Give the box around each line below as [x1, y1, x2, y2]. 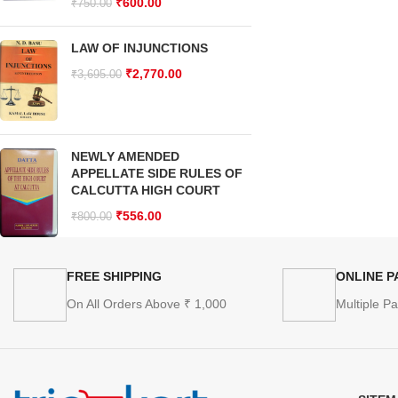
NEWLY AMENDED [71, 148, 179, 163]
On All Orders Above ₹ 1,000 [67, 297, 227, 312]
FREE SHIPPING [67, 269, 162, 284]
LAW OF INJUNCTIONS [71, 41, 208, 55]
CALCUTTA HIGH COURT [71, 182, 220, 197]
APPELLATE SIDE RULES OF [71, 165, 243, 180]
